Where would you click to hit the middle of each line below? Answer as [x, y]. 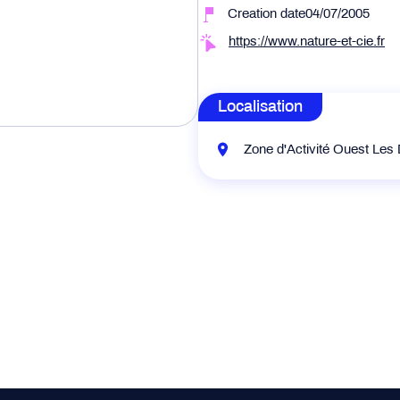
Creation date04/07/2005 [299, 14]
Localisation [260, 108]
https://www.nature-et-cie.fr [307, 42]
